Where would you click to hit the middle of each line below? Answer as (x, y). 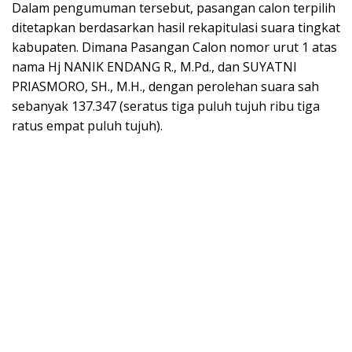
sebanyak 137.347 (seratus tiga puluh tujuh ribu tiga (166, 106)
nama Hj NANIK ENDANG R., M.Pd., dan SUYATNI (154, 66)
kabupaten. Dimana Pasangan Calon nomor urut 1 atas (174, 47)
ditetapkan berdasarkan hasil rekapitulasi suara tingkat (176, 27)
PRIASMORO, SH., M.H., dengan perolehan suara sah (165, 86)
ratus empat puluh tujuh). (87, 125)
